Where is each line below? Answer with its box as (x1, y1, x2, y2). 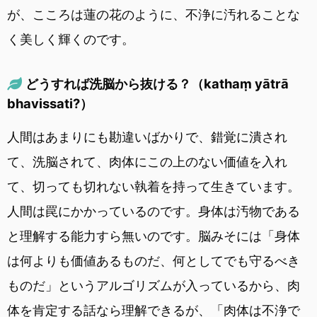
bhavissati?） (7, 95, 93, 111)
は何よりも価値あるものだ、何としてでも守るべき (7, 253, 300, 268)
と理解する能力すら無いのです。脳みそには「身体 (7, 228, 300, 243)
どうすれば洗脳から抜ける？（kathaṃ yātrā (25, 75, 289, 91)
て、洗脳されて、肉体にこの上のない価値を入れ (7, 154, 287, 169)
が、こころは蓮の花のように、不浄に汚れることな (7, 6, 300, 22)
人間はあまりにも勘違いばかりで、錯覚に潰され (7, 129, 287, 144)
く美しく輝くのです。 (7, 31, 134, 47)
